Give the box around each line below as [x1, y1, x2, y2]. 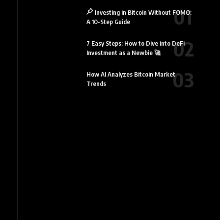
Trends [86, 80, 106, 88]
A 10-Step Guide [86, 17, 130, 26]
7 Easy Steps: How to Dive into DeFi [86, 39, 185, 47]
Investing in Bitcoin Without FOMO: [94, 8, 192, 16]
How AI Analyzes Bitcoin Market [86, 70, 175, 79]
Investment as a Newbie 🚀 [86, 48, 161, 56]
